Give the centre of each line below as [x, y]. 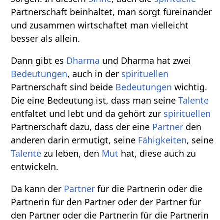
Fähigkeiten [163, 140]
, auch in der [95, 74]
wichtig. [190, 87]
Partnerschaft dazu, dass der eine [82, 127]
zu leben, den [72, 153]
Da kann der [38, 189]
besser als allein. [46, 39]
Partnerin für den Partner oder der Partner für [106, 202]
